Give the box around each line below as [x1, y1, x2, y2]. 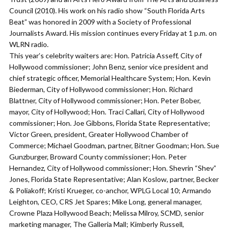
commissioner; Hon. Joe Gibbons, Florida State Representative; [9, 119, 210, 127]
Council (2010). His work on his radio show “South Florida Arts [9, 6, 205, 15]
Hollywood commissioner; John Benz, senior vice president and [9, 62, 208, 71]
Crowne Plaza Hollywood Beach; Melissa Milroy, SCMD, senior [9, 209, 204, 217]
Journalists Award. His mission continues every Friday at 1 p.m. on [9, 29, 217, 37]
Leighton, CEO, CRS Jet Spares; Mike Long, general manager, [9, 197, 202, 206]
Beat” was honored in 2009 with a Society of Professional [9, 17, 191, 26]
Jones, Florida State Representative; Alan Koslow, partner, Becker [9, 175, 219, 184]
